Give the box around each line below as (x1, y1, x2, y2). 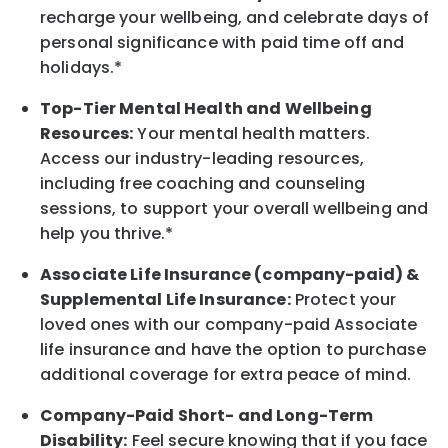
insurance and (68, 337, 187, 361)
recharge (40, 5, 120, 29)
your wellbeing (119, 5, 239, 29)
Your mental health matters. (133, 121, 371, 145)
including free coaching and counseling (40, 171, 365, 195)
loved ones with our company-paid (40, 312, 335, 336)
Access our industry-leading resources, (40, 146, 364, 170)
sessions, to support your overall (40, 196, 314, 220)
